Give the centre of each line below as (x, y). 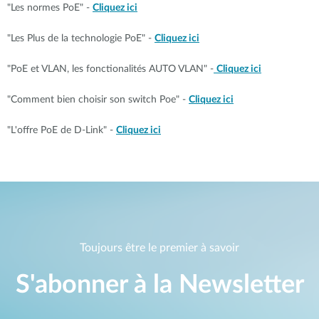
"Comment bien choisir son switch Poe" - (98, 100)
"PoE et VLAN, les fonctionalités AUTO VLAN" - (110, 69)
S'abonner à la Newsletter (159, 285)
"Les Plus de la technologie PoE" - (81, 38)
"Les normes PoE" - (50, 8)
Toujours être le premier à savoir (159, 248)
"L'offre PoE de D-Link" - (62, 130)
